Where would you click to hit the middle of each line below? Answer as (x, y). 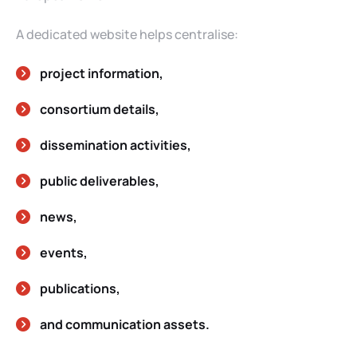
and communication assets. (125, 324)
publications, (80, 288)
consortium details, (100, 109)
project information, (102, 73)
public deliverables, (100, 180)
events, (64, 252)
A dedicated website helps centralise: (127, 34)
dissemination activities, (116, 145)
